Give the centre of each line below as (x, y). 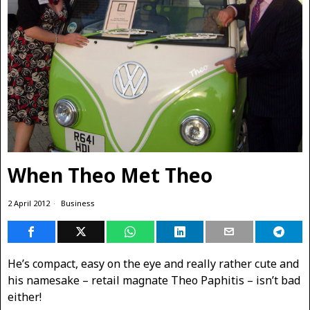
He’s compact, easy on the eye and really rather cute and (153, 263)
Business (78, 203)
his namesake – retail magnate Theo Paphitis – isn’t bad (154, 280)
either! (25, 297)
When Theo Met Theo (110, 175)
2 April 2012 (29, 203)
